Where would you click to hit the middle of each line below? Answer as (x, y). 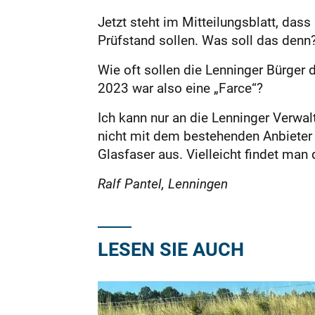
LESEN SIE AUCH (171, 249)
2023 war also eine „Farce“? (180, 88)
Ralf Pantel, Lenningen (164, 184)
